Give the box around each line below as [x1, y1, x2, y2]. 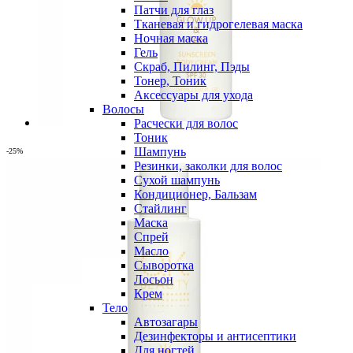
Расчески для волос [134, 117, 238, 130]
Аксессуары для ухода [134, 88, 253, 102]
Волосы [102, 102, 144, 116]
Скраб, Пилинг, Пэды [134, 60, 250, 73]
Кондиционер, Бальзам [134, 188, 257, 201]
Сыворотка [134, 258, 194, 272]
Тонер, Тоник [134, 74, 206, 87]
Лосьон [134, 273, 173, 286]
